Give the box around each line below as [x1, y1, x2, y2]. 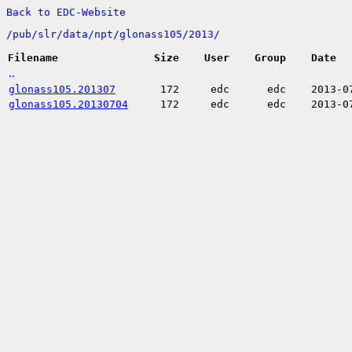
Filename [8, 52, 58, 64]
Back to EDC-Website [6, 6, 126, 18]
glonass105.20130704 [9, 98, 128, 110]
